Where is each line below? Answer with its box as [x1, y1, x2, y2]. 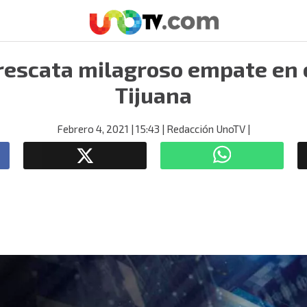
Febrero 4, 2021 [57, 123, 129, 135]
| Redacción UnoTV [160, 123, 245, 135]
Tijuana [115, 82, 192, 108]
